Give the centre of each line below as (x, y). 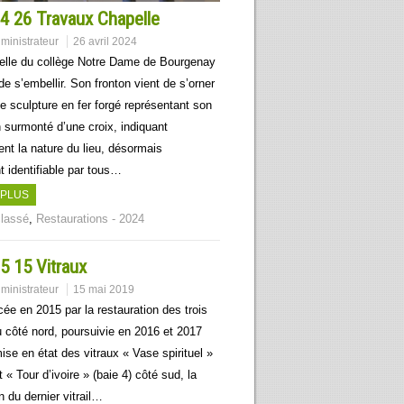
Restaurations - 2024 (90, 218)
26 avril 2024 (105, 41)
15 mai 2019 (104, 289)
